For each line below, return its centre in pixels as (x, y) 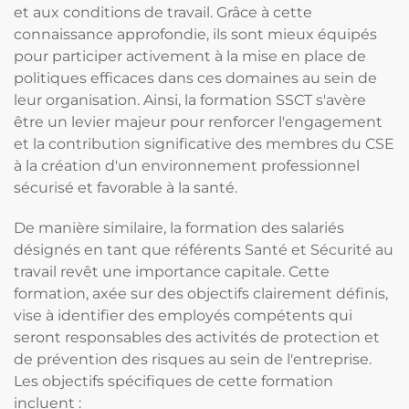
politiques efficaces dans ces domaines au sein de (195, 78)
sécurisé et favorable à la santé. (126, 188)
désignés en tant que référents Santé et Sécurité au (204, 250)
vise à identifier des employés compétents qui (183, 315)
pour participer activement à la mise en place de (190, 56)
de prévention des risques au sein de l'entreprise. (193, 359)
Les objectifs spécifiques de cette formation (173, 381)
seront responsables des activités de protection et (197, 337)
